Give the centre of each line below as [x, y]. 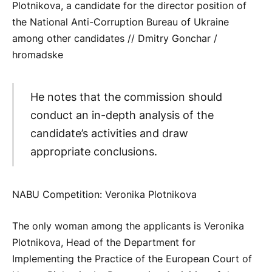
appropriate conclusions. [93, 152]
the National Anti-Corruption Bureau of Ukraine [121, 22]
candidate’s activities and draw [109, 134]
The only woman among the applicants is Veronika [128, 226]
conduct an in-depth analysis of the [122, 115]
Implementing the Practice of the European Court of [132, 259]
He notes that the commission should [126, 97]
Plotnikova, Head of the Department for [104, 242]
